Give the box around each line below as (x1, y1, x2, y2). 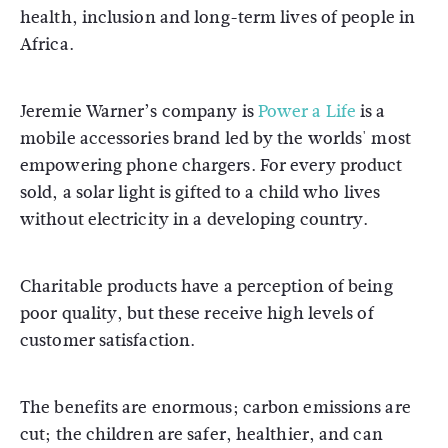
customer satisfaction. (20, 328, 196, 353)
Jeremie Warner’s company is (20, 99, 258, 124)
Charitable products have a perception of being (20, 274, 393, 299)
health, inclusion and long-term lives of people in (20, 5, 416, 30)
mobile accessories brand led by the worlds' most (20, 126, 411, 151)
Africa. (20, 32, 74, 57)
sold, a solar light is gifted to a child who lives (20, 180, 381, 205)
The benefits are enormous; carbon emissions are (20, 395, 411, 420)
